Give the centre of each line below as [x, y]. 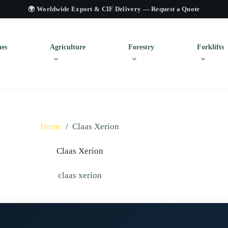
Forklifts [210, 47]
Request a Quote [176, 9]
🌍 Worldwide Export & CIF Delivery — [90, 9]
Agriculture [68, 47]
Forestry [141, 47]
